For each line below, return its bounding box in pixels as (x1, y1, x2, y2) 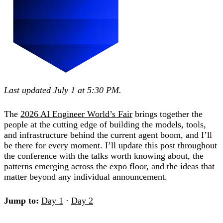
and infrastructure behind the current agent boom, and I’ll (4, 129, 212, 140)
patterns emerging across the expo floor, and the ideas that (4, 161, 215, 171)
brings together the (132, 109, 203, 119)
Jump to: (4, 195, 39, 206)
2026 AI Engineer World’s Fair (20, 109, 132, 119)
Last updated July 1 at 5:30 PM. (4, 85, 121, 95)
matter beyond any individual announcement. (4, 171, 167, 182)
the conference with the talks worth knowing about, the (4, 150, 204, 161)
